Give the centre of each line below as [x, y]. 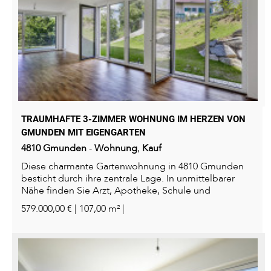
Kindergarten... [53, 203]
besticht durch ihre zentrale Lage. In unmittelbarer [128, 179]
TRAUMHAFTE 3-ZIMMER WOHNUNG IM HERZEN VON [133, 119]
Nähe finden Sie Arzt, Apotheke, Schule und [116, 191]
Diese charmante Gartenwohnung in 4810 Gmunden [132, 167]
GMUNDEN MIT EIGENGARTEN [83, 133]
